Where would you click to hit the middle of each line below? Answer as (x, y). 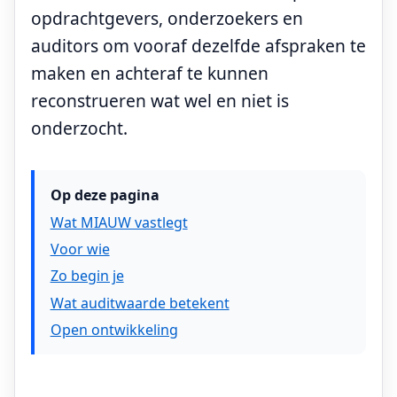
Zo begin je (87, 276)
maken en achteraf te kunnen (150, 74)
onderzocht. (79, 128)
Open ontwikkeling (114, 330)
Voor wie (80, 249)
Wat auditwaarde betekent (140, 303)
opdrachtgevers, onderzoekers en (167, 19)
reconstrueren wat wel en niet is (160, 101)
